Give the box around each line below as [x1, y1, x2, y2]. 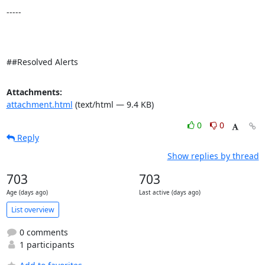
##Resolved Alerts [6, 56, 78, 67]
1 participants [17, 239, 75, 250]
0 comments [17, 227, 68, 238]
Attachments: [6, 86, 62, 98]
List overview [11, 204, 54, 215]
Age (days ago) [6, 189, 48, 196]
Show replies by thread [167, 150, 259, 161]
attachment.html [6, 99, 73, 110]
